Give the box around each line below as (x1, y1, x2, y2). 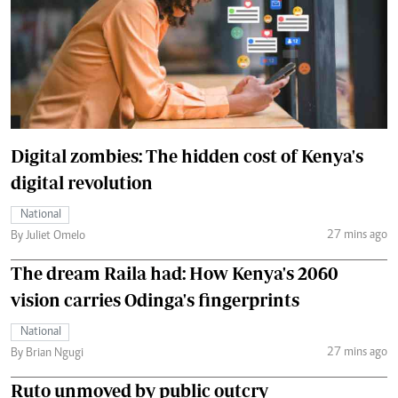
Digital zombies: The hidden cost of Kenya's (11, 146, 363, 166)
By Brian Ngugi (11, 347, 84, 360)
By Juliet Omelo (11, 230, 85, 243)
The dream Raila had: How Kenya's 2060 (11, 263, 338, 283)
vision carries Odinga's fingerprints (11, 290, 299, 310)
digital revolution (11, 172, 153, 193)
